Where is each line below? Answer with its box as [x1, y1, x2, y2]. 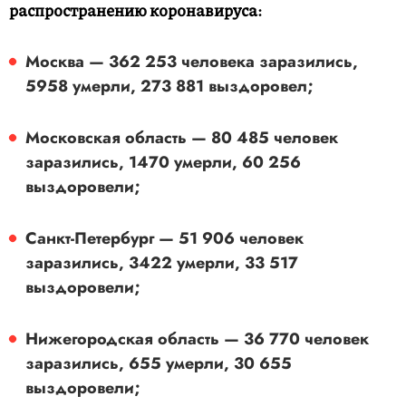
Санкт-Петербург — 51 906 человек [25, 227, 304, 251]
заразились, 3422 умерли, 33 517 [25, 251, 298, 275]
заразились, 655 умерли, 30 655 [25, 352, 292, 376]
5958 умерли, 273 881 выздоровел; [25, 74, 314, 99]
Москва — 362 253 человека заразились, [25, 50, 358, 74]
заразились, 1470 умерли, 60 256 [25, 150, 301, 175]
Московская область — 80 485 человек [25, 126, 338, 150]
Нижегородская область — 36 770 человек [25, 327, 369, 352]
